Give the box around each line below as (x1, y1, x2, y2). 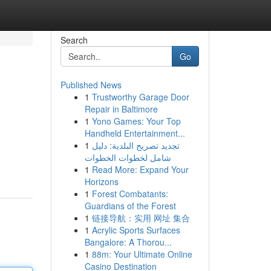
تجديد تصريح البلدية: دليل (91, 139, 180, 151)
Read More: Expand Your (91, 163, 189, 175)
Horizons (84, 175, 119, 188)
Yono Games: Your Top (91, 115, 181, 127)
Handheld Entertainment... (84, 127, 185, 139)
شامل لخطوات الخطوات (84, 151, 171, 163)
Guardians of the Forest (84, 200, 176, 212)
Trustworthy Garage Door (91, 91, 189, 103)
